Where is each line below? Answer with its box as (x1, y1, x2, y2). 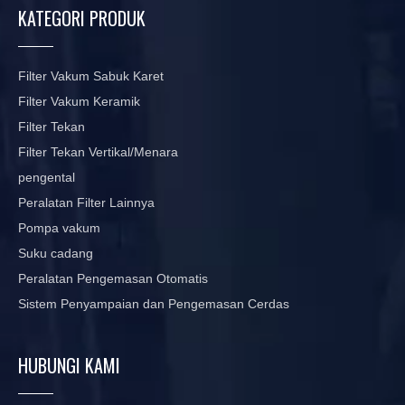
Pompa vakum (18, 221, 100, 236)
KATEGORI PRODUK (18, 5, 146, 33)
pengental (18, 170, 75, 185)
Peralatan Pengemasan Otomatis (18, 271, 208, 287)
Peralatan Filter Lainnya (18, 195, 155, 211)
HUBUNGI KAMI (18, 352, 120, 380)
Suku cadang (18, 246, 93, 261)
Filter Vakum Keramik (18, 94, 140, 109)
